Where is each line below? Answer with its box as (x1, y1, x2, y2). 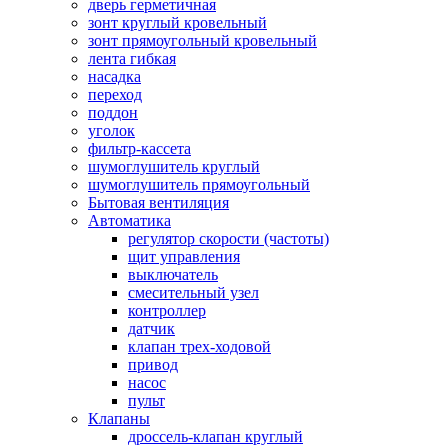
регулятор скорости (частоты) (128, 229, 329, 247)
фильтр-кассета (88, 139, 191, 157)
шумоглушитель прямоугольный (88, 175, 310, 193)
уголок (88, 121, 135, 139)
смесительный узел (128, 283, 259, 301)
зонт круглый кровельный (88, 13, 267, 31)
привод (128, 355, 178, 373)
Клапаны (88, 409, 150, 427)
